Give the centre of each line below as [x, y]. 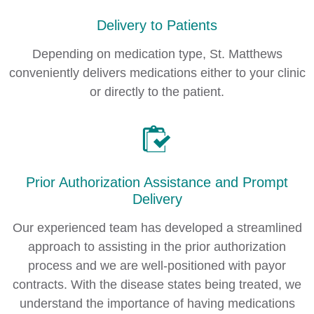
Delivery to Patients [157, 25]
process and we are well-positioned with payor [157, 266]
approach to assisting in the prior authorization [157, 247]
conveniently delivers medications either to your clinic [157, 73]
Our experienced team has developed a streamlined [157, 228]
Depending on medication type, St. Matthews [157, 54]
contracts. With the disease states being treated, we [157, 285]
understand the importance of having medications [157, 303]
